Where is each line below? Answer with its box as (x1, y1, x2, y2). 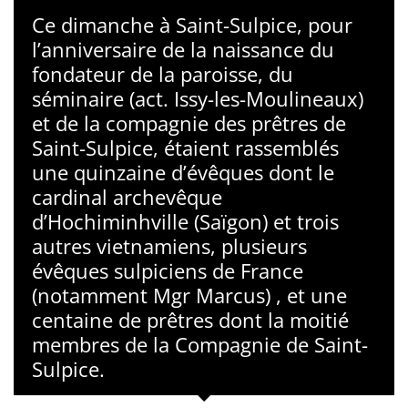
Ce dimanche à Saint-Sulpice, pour (32, 11, 352, 38)
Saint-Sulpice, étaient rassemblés (32, 134, 339, 161)
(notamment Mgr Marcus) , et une (32, 281, 347, 309)
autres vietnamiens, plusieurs (32, 232, 307, 260)
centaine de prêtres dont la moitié (32, 306, 349, 333)
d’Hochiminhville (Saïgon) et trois (32, 208, 339, 235)
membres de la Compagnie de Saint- (32, 331, 368, 358)
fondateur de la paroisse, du (32, 60, 293, 87)
